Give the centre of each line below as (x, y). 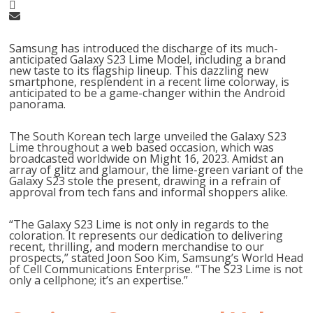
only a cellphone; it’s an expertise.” (99, 280)
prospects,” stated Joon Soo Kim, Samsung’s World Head (156, 258)
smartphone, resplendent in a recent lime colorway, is (150, 82)
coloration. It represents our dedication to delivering (146, 235)
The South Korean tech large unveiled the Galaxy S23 (148, 136)
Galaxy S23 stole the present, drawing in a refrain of (145, 181)
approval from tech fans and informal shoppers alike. (149, 192)
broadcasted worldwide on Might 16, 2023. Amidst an (147, 159)
